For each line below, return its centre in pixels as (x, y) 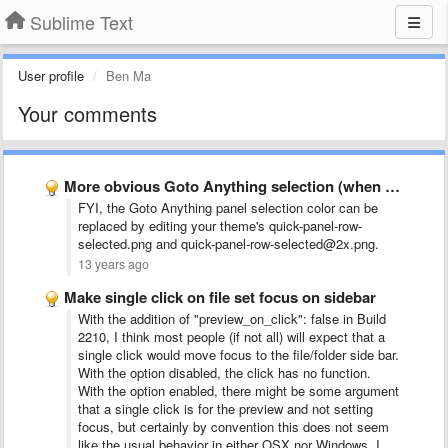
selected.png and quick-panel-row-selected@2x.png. (228, 243)
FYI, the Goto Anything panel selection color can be (228, 207)
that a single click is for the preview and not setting (225, 408)
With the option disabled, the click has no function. (224, 372)
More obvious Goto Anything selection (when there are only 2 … (224, 186)
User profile (51, 75)
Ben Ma (128, 75)
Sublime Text (81, 22)
